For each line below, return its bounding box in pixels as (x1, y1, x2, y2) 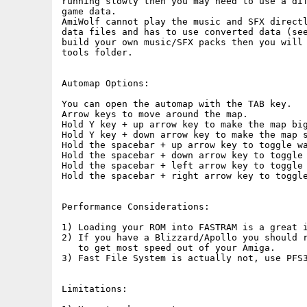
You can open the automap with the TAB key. (62, 99, 292, 109)
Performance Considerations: (62, 201, 210, 212)
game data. (62, 6, 116, 16)
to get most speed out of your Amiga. (62, 243, 275, 253)
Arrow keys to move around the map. (62, 109, 259, 119)
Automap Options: (62, 78, 149, 88)
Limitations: (62, 284, 127, 294)
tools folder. (62, 47, 133, 58)
